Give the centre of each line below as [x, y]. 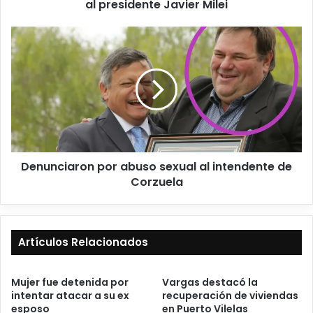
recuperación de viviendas [230, 296]
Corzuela [156, 182]
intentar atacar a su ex [70, 296]
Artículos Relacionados [83, 242]
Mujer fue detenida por [70, 283]
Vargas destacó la [210, 283]
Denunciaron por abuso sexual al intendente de [156, 167]
